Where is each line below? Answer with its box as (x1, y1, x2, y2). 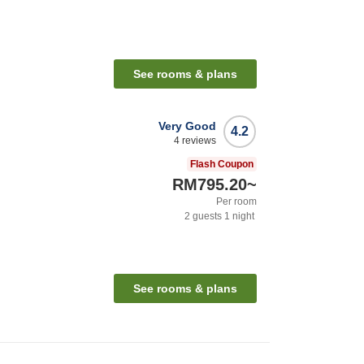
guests (190, 210, 222, 223)
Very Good (158, 119, 216, 133)
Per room (216, 196, 257, 208)
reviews (180, 135, 216, 147)
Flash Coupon (190, 158, 253, 171)
